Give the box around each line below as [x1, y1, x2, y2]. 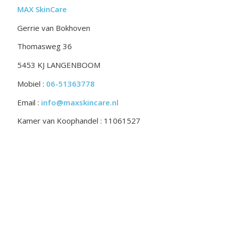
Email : [17, 97, 41, 107]
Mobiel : [17, 78, 46, 89]
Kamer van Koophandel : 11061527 [17, 116, 140, 126]
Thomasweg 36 [17, 41, 72, 52]
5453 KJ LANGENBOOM [17, 60, 100, 70]
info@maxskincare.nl [41, 97, 119, 107]
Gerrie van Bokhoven [17, 22, 90, 33]
